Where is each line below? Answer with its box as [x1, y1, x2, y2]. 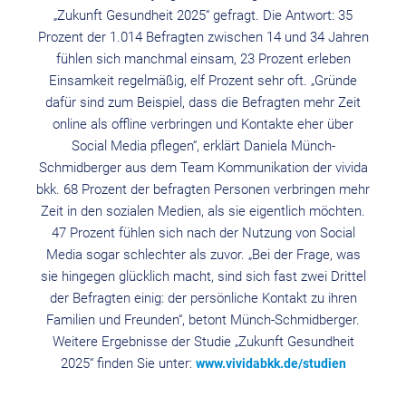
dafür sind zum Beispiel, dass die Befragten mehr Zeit [45, 94, 361, 111]
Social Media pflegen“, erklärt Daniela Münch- [71, 138, 335, 154]
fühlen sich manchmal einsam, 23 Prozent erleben [55, 51, 351, 67]
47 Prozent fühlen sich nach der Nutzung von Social [51, 225, 355, 241]
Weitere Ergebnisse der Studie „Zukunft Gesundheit [52, 333, 354, 350]
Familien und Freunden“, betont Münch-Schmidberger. [46, 312, 360, 328]
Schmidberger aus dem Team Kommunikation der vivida [38, 159, 368, 176]
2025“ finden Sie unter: [60, 355, 196, 372]
